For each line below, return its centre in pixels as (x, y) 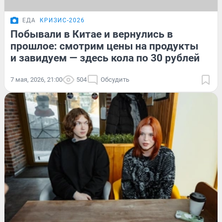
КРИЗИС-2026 (62, 20)
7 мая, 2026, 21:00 (36, 79)
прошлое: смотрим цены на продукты (104, 46)
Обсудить (115, 79)
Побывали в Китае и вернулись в (92, 34)
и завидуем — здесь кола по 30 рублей (105, 58)
